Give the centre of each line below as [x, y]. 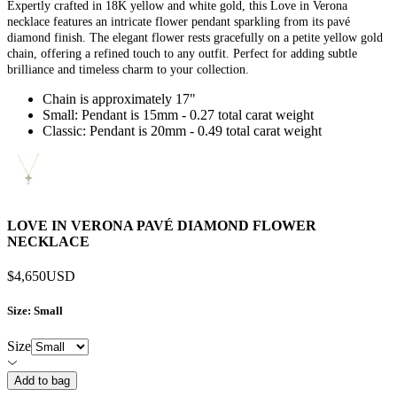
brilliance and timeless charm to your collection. [128, 69]
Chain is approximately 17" [119, 98]
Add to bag [42, 380]
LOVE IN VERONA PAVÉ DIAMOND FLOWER [162, 225]
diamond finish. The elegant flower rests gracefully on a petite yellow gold [195, 37]
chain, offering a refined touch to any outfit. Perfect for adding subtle [182, 53]
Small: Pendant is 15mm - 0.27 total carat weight [178, 114]
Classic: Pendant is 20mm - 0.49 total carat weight [182, 130]
